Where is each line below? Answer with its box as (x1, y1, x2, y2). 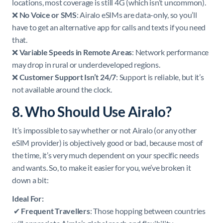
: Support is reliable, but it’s (116, 72, 204, 82)
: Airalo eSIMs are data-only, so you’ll (76, 9, 197, 19)
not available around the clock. (12, 84, 112, 94)
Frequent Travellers (21, 206, 90, 216)
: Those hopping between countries (90, 206, 206, 216)
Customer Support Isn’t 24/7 (19, 72, 116, 82)
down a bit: (12, 175, 49, 185)
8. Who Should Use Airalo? (12, 103, 172, 120)
